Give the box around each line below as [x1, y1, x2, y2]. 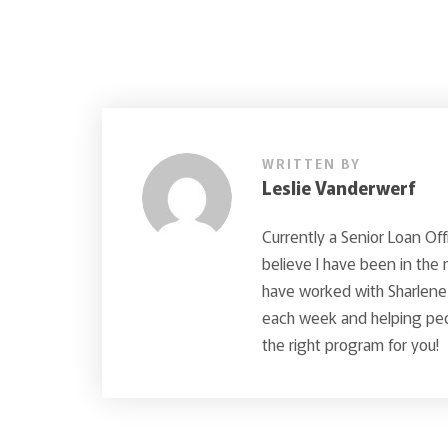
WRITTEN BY [262, 153, 361, 173]
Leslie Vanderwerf [262, 173, 416, 200]
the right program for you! [262, 331, 439, 356]
